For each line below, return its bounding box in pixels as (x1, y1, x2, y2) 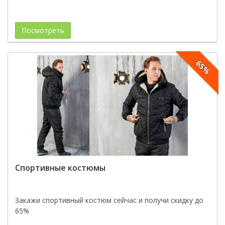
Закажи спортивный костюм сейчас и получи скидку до (15, 195, 203, 205)
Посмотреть (22, 26, 64, 35)
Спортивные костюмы (15, 162, 105, 173)
